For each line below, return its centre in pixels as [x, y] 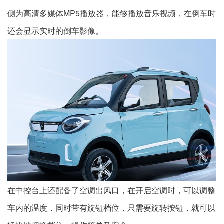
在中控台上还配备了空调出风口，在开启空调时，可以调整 [111, 190]
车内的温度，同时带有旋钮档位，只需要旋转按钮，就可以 [111, 207]
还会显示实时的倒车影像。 [55, 30]
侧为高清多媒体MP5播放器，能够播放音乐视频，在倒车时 [112, 13]
